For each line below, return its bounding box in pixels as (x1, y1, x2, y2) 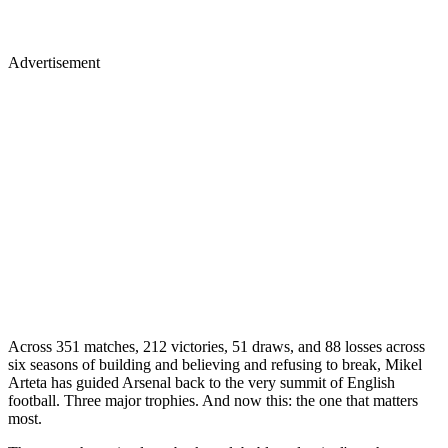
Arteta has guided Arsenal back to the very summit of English (8, 374, 395, 392)
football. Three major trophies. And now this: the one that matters (8, 392, 418, 410)
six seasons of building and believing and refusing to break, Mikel (8, 356, 422, 374)
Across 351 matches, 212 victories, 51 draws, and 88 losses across (8, 338, 425, 356)
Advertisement (8, 54, 100, 72)
